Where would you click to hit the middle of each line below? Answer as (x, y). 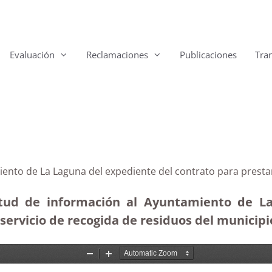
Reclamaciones (117, 55)
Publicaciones (208, 55)
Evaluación (32, 55)
